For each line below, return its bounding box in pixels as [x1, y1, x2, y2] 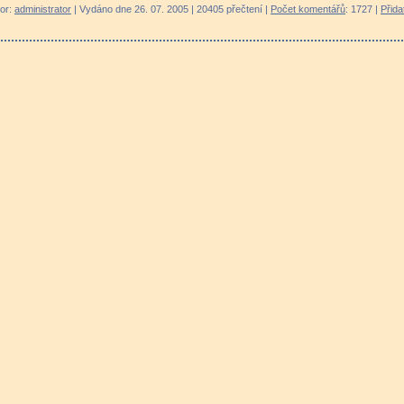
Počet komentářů [271, 3, 345, 14]
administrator [14, 3, 71, 14]
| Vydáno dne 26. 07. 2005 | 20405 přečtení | [71, 3, 271, 14]
